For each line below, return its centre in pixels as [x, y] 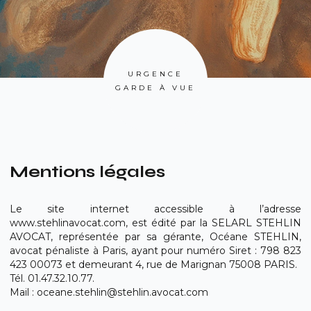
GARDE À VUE [155, 88]
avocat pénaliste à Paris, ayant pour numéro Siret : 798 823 [155, 251]
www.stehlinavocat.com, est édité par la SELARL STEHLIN [155, 223]
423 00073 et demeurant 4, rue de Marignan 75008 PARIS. [153, 264]
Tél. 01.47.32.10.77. [52, 278]
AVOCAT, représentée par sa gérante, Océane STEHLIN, [155, 237]
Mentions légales [87, 172]
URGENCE [155, 74]
